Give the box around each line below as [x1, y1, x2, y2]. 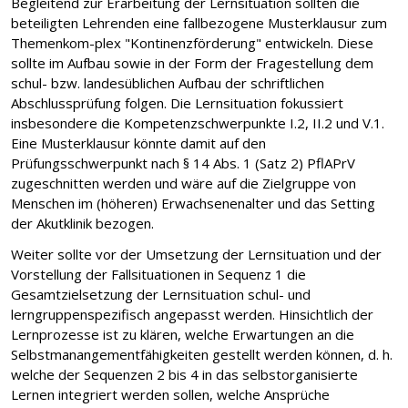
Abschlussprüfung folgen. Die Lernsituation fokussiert [11, 93, 343, 112]
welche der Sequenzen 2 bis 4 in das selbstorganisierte [11, 364, 358, 383]
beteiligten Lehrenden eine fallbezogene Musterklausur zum [11, 13, 387, 32]
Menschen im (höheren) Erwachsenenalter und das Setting [11, 193, 375, 212]
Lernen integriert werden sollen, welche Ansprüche [11, 384, 330, 403]
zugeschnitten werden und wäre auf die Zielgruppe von [11, 173, 356, 192]
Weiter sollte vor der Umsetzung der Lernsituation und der [11, 244, 382, 263]
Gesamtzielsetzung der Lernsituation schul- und [11, 284, 311, 303]
